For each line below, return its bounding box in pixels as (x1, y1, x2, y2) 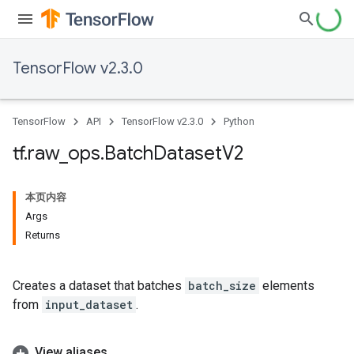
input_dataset (45, 297, 133, 312)
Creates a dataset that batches (13, 278, 185, 293)
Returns (25, 229, 60, 241)
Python (224, 115, 254, 127)
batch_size (188, 278, 256, 293)
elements (259, 278, 314, 293)
